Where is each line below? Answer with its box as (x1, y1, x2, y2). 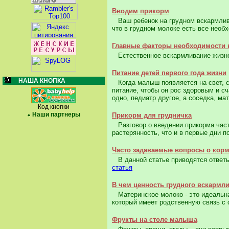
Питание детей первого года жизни (112, 69, 226, 77)
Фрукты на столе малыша (112, 216, 197, 224)
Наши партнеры (32, 111, 80, 118)
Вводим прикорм (112, 7, 169, 15)
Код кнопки (38, 103, 70, 110)
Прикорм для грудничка (112, 111, 192, 120)
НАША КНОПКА (18, 77, 65, 84)
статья (112, 164, 132, 172)
